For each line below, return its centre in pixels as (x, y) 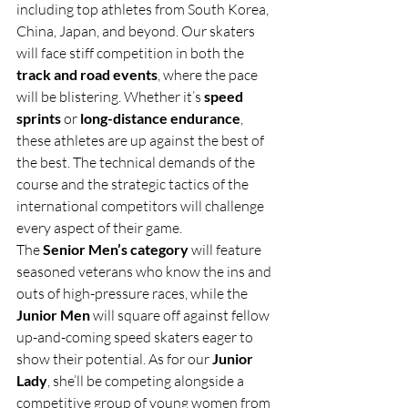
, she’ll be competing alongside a (147, 380)
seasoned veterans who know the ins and (145, 271)
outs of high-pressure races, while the (133, 293)
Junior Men (53, 314)
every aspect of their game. (99, 227)
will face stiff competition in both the (132, 52)
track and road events (87, 74)
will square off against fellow (181, 315)
